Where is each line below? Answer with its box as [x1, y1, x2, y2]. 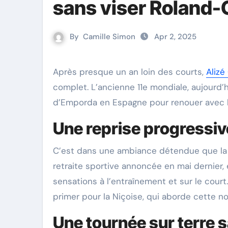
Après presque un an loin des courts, [59, 66, 206, 77]
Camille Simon [83, 32, 135, 42]
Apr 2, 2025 [152, 32, 196, 42]
